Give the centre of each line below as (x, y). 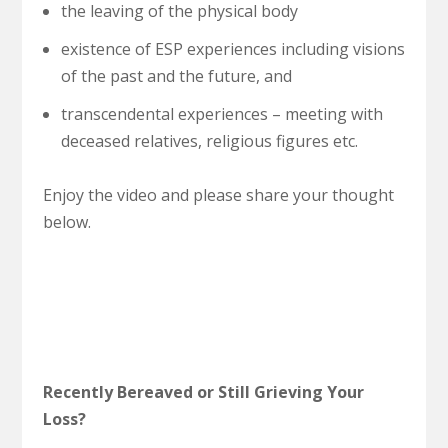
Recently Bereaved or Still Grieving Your (203, 391)
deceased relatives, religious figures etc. (209, 141)
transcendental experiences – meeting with (221, 114)
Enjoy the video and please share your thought (218, 195)
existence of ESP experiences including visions (232, 48)
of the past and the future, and (176, 75)
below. (66, 222)
